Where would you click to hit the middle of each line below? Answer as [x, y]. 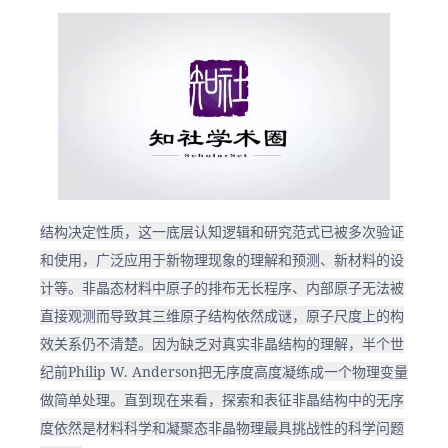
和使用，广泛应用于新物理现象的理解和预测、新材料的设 [222, 260]
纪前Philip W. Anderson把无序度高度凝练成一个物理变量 [224, 372]
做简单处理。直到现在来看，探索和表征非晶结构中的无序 [222, 400]
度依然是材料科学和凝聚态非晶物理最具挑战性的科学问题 [222, 428]
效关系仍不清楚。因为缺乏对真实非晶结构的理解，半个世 [222, 344]
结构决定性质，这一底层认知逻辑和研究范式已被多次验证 [222, 232]
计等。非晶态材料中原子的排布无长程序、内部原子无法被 [222, 288]
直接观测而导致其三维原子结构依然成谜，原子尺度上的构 [222, 316]
